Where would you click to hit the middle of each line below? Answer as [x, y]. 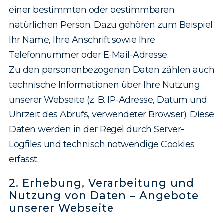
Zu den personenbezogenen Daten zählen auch [111, 70]
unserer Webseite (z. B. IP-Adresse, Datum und [108, 100]
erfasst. [24, 160]
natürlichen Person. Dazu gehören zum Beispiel [111, 25]
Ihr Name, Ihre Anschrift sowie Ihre [82, 40]
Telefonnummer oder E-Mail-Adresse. [89, 55]
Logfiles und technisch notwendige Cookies [102, 145]
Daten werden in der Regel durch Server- [97, 130]
